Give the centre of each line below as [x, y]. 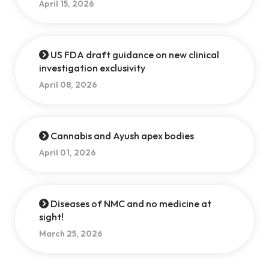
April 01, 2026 [78, 153]
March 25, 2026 [84, 234]
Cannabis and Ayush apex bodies [121, 136]
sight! [51, 217]
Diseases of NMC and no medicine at [130, 204]
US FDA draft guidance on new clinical [134, 55]
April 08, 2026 [78, 85]
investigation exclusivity [92, 68]
